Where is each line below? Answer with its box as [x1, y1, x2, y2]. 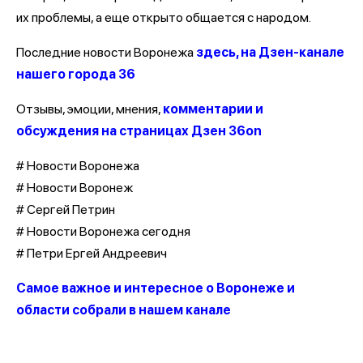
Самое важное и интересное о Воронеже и [16, 280, 295, 296]
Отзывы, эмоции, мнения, [16, 100, 163, 117]
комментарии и [163, 100, 263, 117]
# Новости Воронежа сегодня [16, 223, 190, 239]
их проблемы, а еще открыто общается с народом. [16, 9, 314, 25]
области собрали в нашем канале [16, 301, 231, 318]
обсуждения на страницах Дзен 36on [16, 122, 262, 139]
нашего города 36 [16, 66, 135, 82]
